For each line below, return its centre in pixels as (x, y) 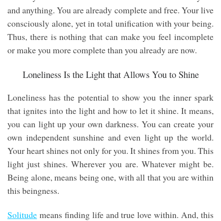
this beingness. (33, 190)
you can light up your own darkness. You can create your (110, 124)
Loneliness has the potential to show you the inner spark (110, 97)
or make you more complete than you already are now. (102, 50)
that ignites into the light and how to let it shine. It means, (110, 110)
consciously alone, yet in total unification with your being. (110, 23)
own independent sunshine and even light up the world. (110, 137)
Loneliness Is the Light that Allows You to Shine (110, 74)
